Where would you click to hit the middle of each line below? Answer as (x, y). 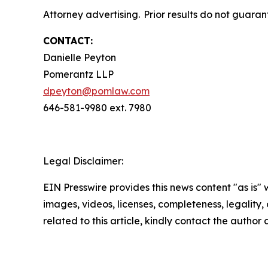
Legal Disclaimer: (83, 161)
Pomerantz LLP (78, 74)
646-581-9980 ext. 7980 (97, 107)
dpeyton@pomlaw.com (96, 91)
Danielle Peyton (80, 57)
